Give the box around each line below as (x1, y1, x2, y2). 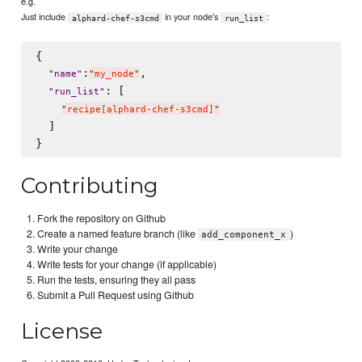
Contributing (21, 172, 159, 200)
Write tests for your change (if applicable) (37, 256, 217, 271)
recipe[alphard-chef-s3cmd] (66, 103, 214, 115)
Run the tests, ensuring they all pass (37, 271, 196, 287)
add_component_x (201, 229, 287, 240)
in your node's (162, 10, 221, 23)
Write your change (37, 241, 119, 256)
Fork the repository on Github (37, 210, 166, 225)
